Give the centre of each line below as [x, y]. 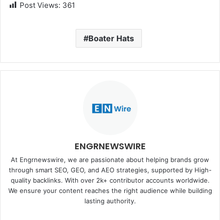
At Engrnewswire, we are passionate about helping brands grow [110, 160]
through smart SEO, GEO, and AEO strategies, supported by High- [110, 170]
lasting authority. [110, 201]
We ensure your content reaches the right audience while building [110, 191]
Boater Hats [111, 39]
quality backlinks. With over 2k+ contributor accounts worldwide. [110, 180]
